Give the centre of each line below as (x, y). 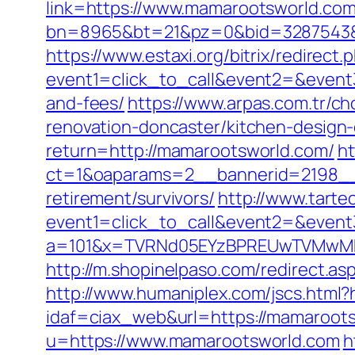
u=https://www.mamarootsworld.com (193, 341)
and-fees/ (86, 103)
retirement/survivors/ (130, 198)
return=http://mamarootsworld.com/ (190, 151)
